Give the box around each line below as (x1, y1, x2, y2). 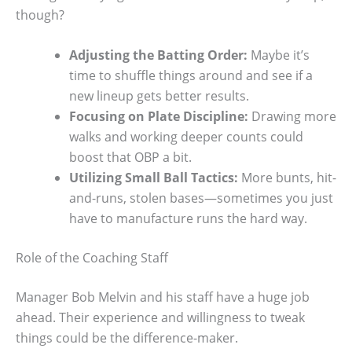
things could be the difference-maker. (16, 329, 238, 347)
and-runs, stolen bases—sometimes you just (69, 189, 333, 207)
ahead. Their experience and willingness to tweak (16, 309, 305, 327)
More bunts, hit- (238, 169, 336, 187)
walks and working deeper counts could (69, 128, 303, 146)
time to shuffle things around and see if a (69, 67, 313, 85)
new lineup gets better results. (69, 87, 249, 105)
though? (16, 5, 64, 24)
